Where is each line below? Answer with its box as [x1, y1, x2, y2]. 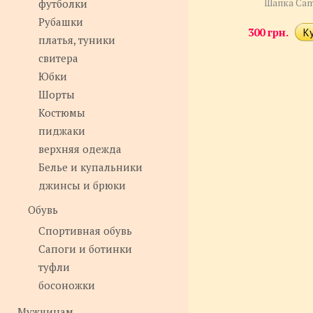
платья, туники [38, 32, 115, 47]
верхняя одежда [38, 141, 122, 156]
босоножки [38, 277, 95, 292]
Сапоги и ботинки [38, 241, 132, 256]
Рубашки [38, 14, 83, 29]
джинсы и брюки [38, 177, 126, 192]
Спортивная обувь [38, 223, 132, 238]
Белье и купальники [38, 159, 143, 174]
